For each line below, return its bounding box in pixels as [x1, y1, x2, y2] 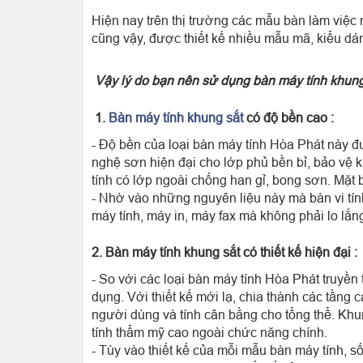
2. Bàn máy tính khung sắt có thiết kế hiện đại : [92, 245, 357, 259]
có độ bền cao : [243, 110, 334, 125]
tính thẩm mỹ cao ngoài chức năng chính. [92, 325, 327, 340]
